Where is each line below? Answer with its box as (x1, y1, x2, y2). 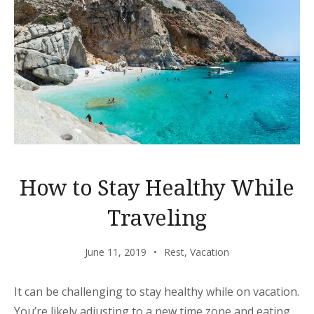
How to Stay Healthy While (20, 172, 294, 203)
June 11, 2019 (85, 245, 146, 259)
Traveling (107, 203, 207, 233)
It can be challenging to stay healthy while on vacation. (14, 284, 299, 300)
